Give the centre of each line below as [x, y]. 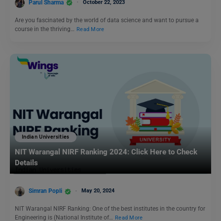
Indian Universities [46, 137]
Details [26, 163]
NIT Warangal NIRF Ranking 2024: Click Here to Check [106, 152]
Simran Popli [45, 191]
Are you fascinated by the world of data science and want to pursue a [107, 20]
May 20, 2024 [98, 191]
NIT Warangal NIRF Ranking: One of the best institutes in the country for [110, 209]
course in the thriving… [45, 29]
